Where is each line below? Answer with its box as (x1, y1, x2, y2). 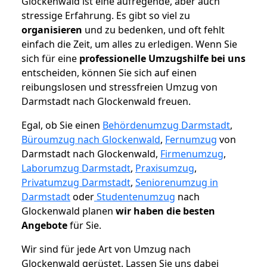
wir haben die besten (116, 204, 215, 218)
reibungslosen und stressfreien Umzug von (21, 80, 218, 94)
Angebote (21, 219, 67, 232)
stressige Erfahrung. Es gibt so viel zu (21, 9, 190, 23)
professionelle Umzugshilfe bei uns (79, 52, 246, 66)
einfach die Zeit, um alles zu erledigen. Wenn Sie (21, 38, 237, 51)
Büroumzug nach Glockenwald (21, 133, 160, 147)
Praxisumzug (135, 162, 194, 175)
